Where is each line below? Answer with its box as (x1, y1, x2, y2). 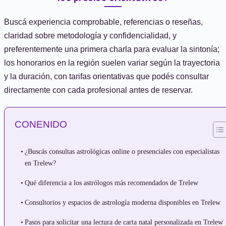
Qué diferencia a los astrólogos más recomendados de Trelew (24, 179, 198, 187)
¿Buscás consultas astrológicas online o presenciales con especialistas (24, 147, 219, 155)
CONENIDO (15, 119, 67, 130)
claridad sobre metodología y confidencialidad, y (4, 31, 177, 40)
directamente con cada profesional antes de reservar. (4, 86, 193, 94)
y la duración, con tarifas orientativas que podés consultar (4, 72, 209, 81)
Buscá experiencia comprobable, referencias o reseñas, (4, 18, 203, 26)
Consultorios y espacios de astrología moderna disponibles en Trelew (24, 198, 220, 206)
